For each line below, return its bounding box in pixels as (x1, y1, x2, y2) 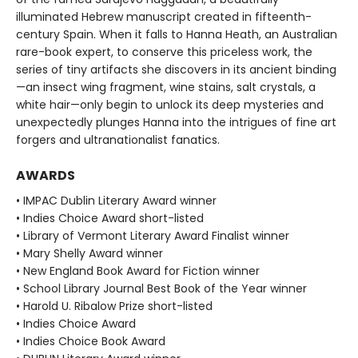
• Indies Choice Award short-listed (16, 210, 204, 227)
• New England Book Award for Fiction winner (16, 263, 260, 280)
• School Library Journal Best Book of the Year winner (16, 280, 307, 297)
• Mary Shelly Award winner (16, 245, 163, 262)
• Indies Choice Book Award (16, 333, 165, 350)
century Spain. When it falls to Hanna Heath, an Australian (16, 26, 337, 43)
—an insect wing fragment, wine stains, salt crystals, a (16, 79, 316, 96)
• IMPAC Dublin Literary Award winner (16, 193, 217, 209)
